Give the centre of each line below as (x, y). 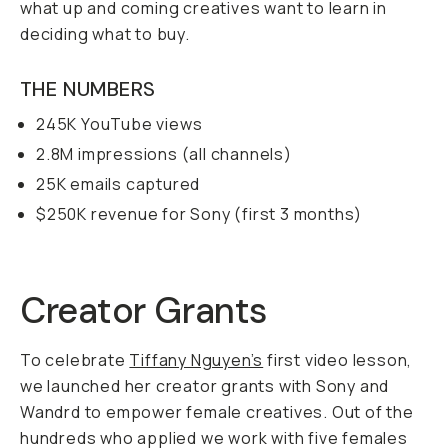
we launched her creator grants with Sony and (205, 386)
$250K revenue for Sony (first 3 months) (199, 214)
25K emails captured (118, 184)
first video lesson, (338, 360)
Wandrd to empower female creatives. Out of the (217, 412)
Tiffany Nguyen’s (196, 360)
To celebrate (75, 360)
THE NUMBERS (88, 89)
